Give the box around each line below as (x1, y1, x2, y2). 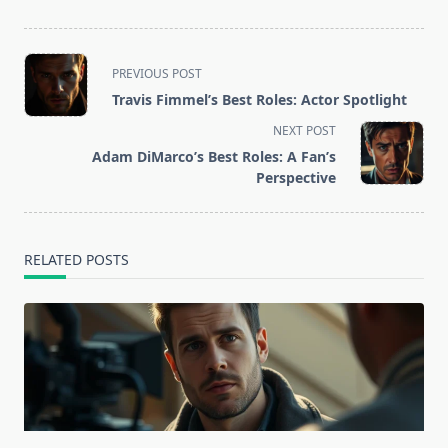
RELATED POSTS (24, 250, 129, 270)
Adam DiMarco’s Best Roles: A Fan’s (92, 147, 336, 167)
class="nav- (23, 77, 108, 100)
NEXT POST (273, 122, 336, 140)
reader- (23, 149, 79, 172)
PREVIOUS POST (112, 65, 202, 83)
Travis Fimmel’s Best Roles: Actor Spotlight (112, 90, 407, 110)
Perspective (256, 168, 336, 188)
